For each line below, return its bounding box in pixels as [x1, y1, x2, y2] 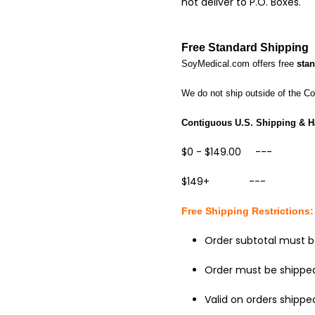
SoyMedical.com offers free [181, 58, 297, 69]
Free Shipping [181, 205, 252, 217]
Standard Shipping [208, 41, 309, 53]
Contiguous [181, 117, 236, 128]
